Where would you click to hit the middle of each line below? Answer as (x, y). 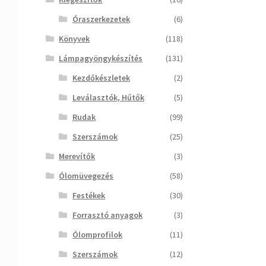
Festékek (88, 195)
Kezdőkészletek (101, 77)
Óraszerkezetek (101, 19)
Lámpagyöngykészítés (101, 58)
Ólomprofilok (97, 234)
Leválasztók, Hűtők (108, 97)
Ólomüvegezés (86, 175)
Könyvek (75, 38)
